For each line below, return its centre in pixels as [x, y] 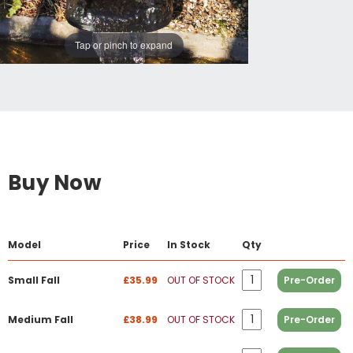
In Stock [189, 244]
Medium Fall [41, 319]
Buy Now [55, 182]
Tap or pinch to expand [124, 45]
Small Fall [34, 280]
